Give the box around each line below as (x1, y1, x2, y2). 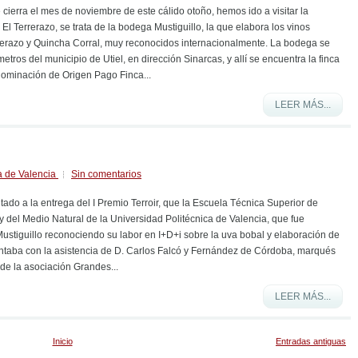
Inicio (52, 336, 73, 346)
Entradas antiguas (276, 336, 346, 346)
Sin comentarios (71, 169, 141, 180)
